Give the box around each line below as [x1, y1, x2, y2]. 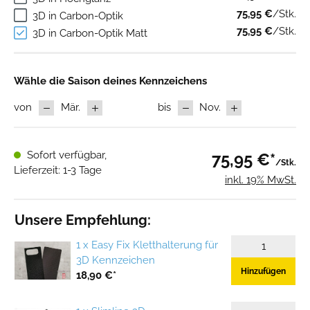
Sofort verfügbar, [24, 149, 107, 162]
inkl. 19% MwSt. [225, 174, 296, 187]
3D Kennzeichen [76, 254, 156, 267]
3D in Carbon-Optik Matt [33, 27, 148, 40]
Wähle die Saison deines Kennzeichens [14, 75, 207, 88]
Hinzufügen [241, 266, 286, 277]
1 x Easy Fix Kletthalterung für [76, 239, 219, 252]
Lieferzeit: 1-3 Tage [14, 164, 102, 177]
